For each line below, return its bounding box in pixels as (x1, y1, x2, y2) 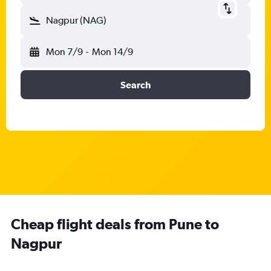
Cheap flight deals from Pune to (11, 215, 219, 232)
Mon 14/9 (91, 46, 133, 57)
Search (120, 79, 151, 90)
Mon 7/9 (46, 46, 83, 57)
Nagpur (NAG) (46, 15, 106, 26)
